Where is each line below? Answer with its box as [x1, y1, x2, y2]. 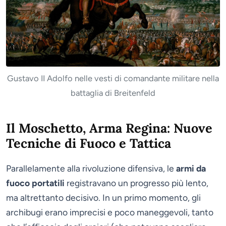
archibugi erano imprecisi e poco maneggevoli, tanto [6, 207, 213, 218]
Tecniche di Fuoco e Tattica [6, 135, 171, 152]
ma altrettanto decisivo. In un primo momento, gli [6, 192, 201, 203]
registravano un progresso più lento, [65, 178, 208, 189]
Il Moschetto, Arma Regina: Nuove [6, 120, 212, 137]
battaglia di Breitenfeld [71, 88, 155, 98]
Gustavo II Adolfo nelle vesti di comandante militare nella [7, 73, 219, 84]
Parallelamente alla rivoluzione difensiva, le [6, 163, 176, 174]
